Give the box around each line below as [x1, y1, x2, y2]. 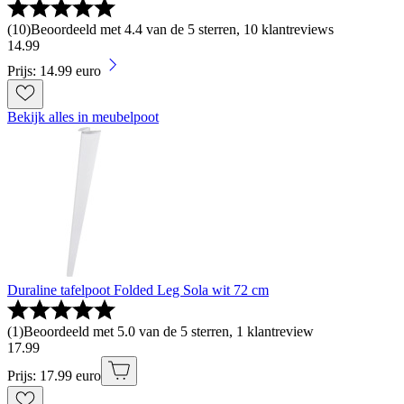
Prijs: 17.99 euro [7, 367, 101, 383]
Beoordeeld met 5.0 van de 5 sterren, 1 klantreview [23, 323, 314, 339]
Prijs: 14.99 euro [7, 62, 101, 78]
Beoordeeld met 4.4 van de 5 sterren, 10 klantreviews [31, 21, 334, 37]
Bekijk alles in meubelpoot [7, 108, 159, 124]
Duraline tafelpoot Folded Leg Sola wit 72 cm [7, 281, 269, 298]
